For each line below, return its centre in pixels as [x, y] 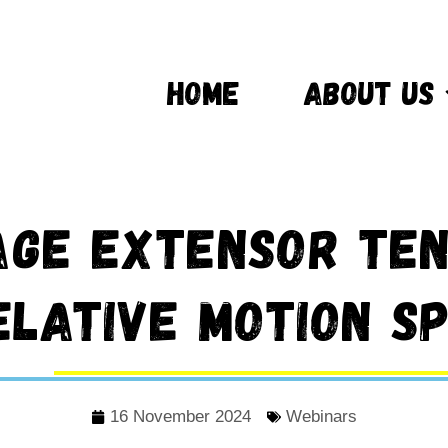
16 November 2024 [180, 417]
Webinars [321, 417]
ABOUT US [369, 91]
